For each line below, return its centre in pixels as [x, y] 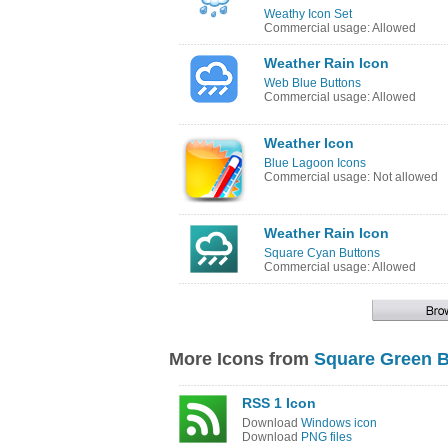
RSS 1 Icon [279, 403]
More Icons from [241, 359]
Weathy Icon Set [308, 14]
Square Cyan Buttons [322, 253]
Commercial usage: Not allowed [351, 177]
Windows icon [339, 423]
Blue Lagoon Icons [315, 163]
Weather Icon [309, 143]
